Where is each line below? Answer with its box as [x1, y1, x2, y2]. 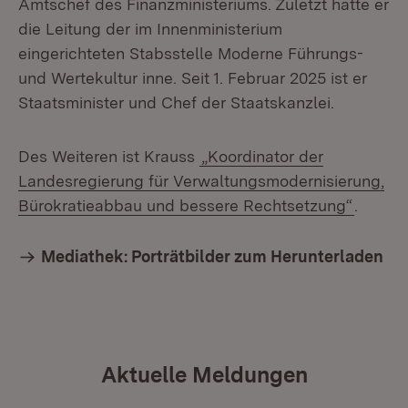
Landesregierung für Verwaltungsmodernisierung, [18, 171, 384, 190]
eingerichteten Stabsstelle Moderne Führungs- [18, 44, 363, 63]
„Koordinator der [201, 147, 323, 166]
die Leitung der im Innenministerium [18, 19, 282, 38]
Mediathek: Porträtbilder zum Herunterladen [41, 247, 383, 266]
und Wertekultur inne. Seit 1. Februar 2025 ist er [18, 68, 367, 87]
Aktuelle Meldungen [100, 362, 308, 388]
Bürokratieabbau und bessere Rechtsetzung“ [18, 196, 352, 215]
